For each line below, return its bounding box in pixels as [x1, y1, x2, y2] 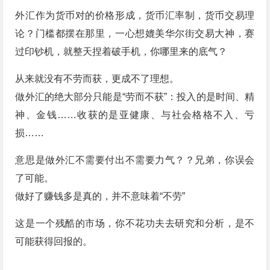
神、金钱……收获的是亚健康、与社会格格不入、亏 [15, 110, 255, 121]
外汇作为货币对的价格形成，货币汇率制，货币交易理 [15, 10, 255, 21]
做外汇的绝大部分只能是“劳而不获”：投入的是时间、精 [15, 92, 255, 102]
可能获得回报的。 [15, 236, 93, 247]
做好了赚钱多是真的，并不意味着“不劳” [15, 191, 186, 202]
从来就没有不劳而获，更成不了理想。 [15, 74, 180, 84]
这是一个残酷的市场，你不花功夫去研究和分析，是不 [15, 218, 255, 229]
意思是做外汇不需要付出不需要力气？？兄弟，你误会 [15, 155, 255, 166]
